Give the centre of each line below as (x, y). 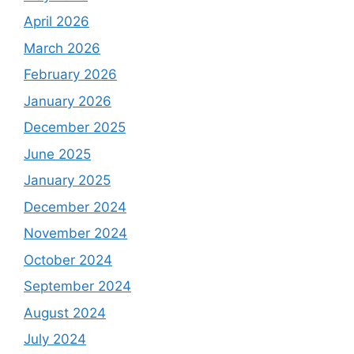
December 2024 (75, 207)
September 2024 (77, 286)
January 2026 (68, 101)
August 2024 (65, 313)
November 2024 (75, 233)
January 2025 (67, 181)
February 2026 (70, 75)
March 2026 (62, 48)
